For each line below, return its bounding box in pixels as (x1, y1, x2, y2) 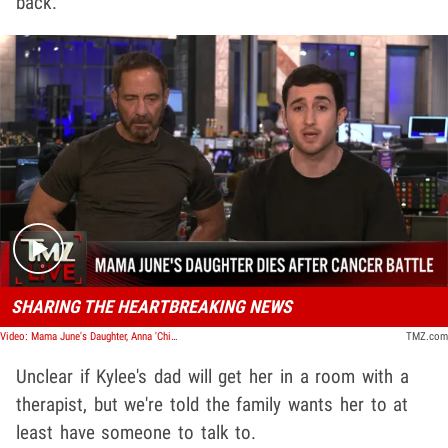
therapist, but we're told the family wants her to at (16, 393, 409, 417)
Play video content (223, 162, 361, 186)
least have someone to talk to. (16, 421, 257, 445)
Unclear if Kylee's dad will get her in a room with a (16, 365, 409, 389)
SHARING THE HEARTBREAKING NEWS (10, 296, 292, 318)
